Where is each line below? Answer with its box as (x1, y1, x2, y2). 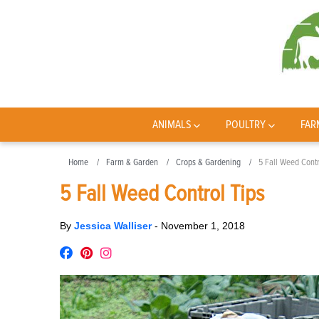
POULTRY (226, 117, 266, 132)
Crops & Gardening (176, 157, 241, 168)
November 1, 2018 (161, 220, 245, 231)
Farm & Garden (106, 157, 158, 168)
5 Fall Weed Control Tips (60, 180, 264, 208)
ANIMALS (152, 117, 192, 132)
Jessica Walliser (74, 220, 155, 231)
